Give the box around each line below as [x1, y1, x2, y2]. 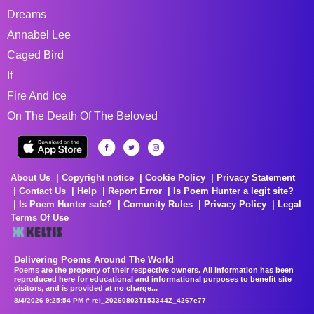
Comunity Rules [123, 198, 193, 210]
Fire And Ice [7, 89, 67, 102]
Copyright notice [62, 172, 134, 183]
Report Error [108, 185, 162, 196]
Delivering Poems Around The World [14, 254, 174, 265]
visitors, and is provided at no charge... [14, 283, 158, 292]
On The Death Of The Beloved [7, 109, 158, 122]
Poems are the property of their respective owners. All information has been [14, 265, 294, 274]
